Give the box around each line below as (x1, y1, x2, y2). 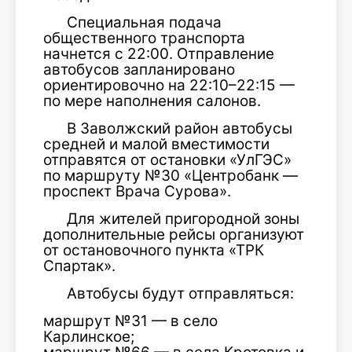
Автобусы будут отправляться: (67, 284, 294, 302)
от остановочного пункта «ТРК (43, 241, 264, 259)
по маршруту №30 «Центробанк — (43, 167, 298, 185)
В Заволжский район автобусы (67, 119, 292, 137)
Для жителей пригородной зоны (67, 210, 299, 228)
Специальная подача (67, 13, 222, 31)
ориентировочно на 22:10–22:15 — (43, 76, 295, 94)
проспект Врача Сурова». (43, 182, 231, 200)
